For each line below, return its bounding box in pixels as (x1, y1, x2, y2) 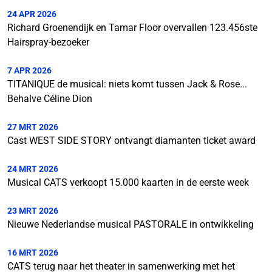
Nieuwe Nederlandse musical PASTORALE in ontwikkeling (7, 219, 254, 230)
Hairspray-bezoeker (7, 36, 89, 48)
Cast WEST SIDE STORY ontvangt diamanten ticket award (7, 135, 256, 146)
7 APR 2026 (7, 66, 52, 75)
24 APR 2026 (7, 9, 56, 19)
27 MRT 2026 (7, 122, 58, 132)
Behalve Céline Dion (7, 93, 92, 104)
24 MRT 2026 (7, 164, 58, 174)
